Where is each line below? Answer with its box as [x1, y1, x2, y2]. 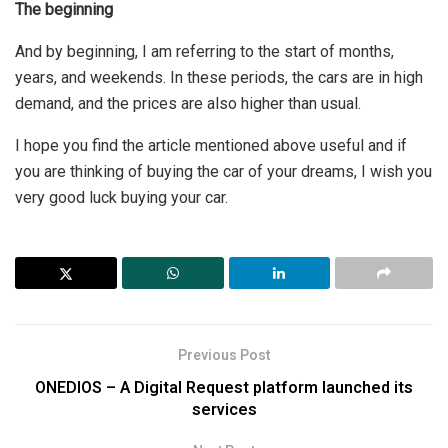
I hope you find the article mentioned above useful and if [15, 136, 407, 156]
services [191, 398, 257, 423]
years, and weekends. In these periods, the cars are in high [15, 68, 423, 88]
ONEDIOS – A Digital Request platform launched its [35, 376, 413, 401]
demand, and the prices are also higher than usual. [15, 94, 361, 114]
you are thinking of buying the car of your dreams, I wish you [15, 162, 432, 182]
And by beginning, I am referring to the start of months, [15, 42, 394, 62]
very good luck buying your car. [15, 188, 228, 208]
